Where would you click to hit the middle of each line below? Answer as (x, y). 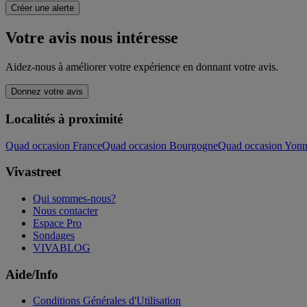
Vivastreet (33, 172)
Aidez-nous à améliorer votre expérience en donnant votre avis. (142, 67)
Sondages (54, 235)
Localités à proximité (64, 119)
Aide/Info (32, 274)
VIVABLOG (62, 248)
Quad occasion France (54, 145)
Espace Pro (57, 223)
